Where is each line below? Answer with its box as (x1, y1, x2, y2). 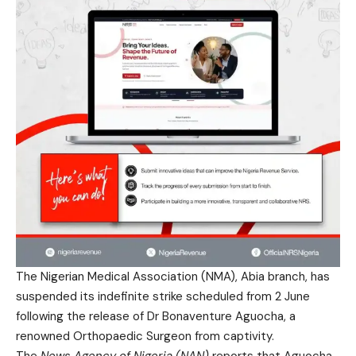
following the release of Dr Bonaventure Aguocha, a (16, 308, 296, 324)
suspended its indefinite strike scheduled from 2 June (16, 288, 310, 304)
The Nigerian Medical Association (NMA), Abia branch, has (16, 268, 330, 284)
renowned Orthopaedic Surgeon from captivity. (16, 327, 274, 344)
